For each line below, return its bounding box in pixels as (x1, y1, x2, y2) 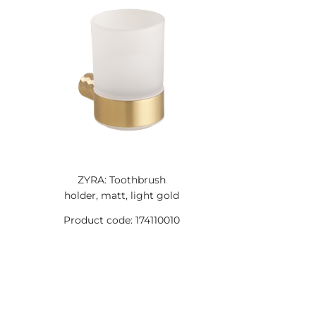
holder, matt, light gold (63, 189, 179, 202)
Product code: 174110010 (63, 214, 180, 226)
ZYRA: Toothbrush (77, 174, 166, 186)
